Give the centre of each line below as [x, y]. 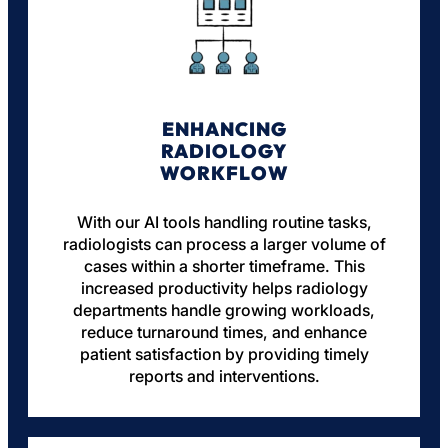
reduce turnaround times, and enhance [224, 332]
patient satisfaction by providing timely [224, 354]
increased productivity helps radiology [224, 288]
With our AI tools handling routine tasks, [224, 222]
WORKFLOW [224, 173]
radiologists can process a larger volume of [224, 244]
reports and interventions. [224, 376]
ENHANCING [224, 129]
